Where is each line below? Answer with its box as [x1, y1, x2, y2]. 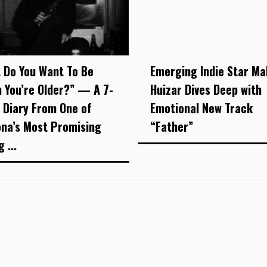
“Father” [150, 117, 193, 135]
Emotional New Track [150, 98, 253, 117]
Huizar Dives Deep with [150, 80, 262, 98]
